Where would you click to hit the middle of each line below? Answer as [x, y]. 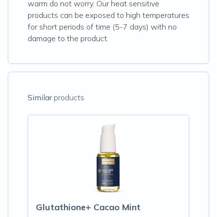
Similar [40, 97]
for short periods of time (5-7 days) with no [102, 27]
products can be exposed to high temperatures [108, 15]
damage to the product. [68, 38]
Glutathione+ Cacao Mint [88, 207]
